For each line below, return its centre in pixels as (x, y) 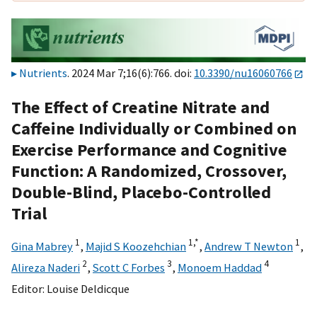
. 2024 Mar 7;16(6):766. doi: (131, 73)
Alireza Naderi (46, 267)
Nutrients (43, 73)
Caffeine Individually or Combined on (154, 128)
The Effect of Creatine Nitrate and (140, 107)
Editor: (29, 288)
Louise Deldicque (88, 288)
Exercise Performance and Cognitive (149, 149)
